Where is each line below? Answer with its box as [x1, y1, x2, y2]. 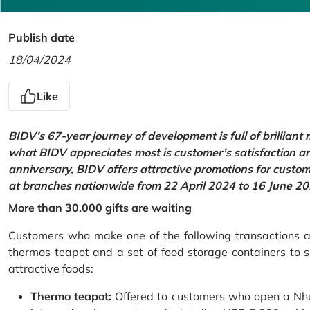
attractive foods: [8, 262, 93, 276]
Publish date [8, 30, 75, 45]
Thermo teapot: [30, 289, 112, 304]
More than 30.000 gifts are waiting [8, 201, 192, 215]
